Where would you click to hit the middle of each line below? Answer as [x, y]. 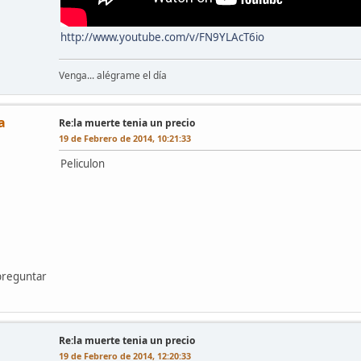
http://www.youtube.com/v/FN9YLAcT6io [162, 37]
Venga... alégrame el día [113, 75]
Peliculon [83, 163]
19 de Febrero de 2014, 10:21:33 [125, 138]
